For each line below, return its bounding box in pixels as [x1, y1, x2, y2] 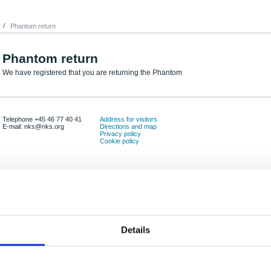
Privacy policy [100, 130, 141, 137]
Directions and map [100, 123, 157, 130]
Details [120, 224, 151, 235]
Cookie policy [100, 137, 139, 145]
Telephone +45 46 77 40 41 [2, 116, 82, 123]
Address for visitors [100, 116, 157, 123]
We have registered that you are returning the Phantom [2, 68, 182, 77]
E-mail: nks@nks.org [2, 123, 66, 130]
